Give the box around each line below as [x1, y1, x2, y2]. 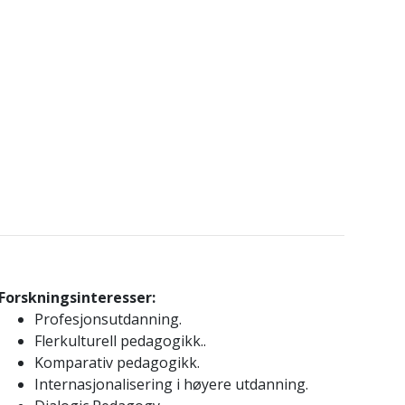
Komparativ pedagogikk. [33, 353, 200, 372]
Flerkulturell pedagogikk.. [33, 331, 206, 351]
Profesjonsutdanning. [33, 309, 182, 329]
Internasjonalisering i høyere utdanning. [33, 374, 308, 394]
